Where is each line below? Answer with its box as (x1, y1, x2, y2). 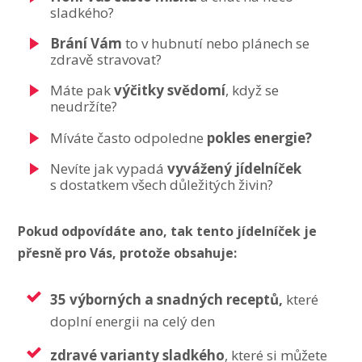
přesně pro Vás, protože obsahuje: (18, 243, 238, 262)
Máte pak (50, 81, 115, 100)
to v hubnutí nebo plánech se (122, 34, 310, 53)
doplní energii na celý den (50, 311, 216, 330)
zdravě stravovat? (50, 50, 162, 69)
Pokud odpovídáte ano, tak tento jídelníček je (18, 221, 318, 240)
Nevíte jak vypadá (50, 159, 168, 179)
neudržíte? (50, 97, 118, 116)
